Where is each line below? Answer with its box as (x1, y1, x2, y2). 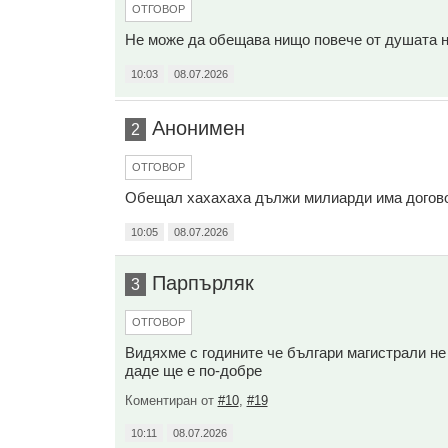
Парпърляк (151, 272, 254, 294)
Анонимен (151, 117, 245, 139)
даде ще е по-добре (124, 362, 262, 379)
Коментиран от (124, 393, 218, 408)
